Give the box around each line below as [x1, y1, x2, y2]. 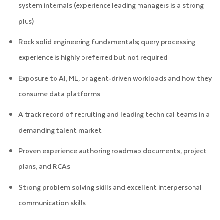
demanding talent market [18, 124, 102, 136]
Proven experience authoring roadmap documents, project [18, 144, 207, 156]
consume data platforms [18, 87, 100, 99]
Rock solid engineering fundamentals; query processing [18, 35, 195, 47]
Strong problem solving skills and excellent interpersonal [18, 181, 202, 192]
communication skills [18, 196, 86, 208]
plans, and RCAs [18, 160, 70, 172]
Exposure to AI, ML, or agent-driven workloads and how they [18, 72, 212, 83]
